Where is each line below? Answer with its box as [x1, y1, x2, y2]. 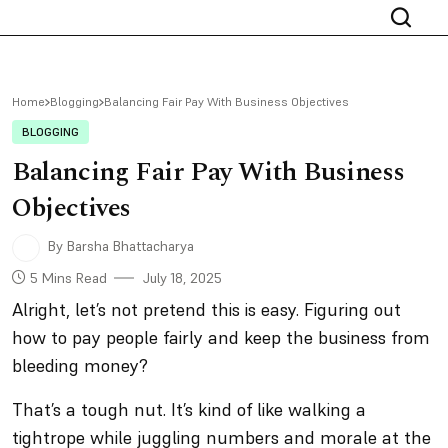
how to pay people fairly [12, 326, 208, 349]
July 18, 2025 [143, 269, 222, 287]
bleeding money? [12, 354, 153, 377]
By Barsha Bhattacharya [44, 237, 194, 256]
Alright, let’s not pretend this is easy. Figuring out [12, 298, 401, 321]
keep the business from [239, 326, 430, 349]
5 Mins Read [26, 269, 107, 287]
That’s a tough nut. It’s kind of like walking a [12, 398, 366, 421]
